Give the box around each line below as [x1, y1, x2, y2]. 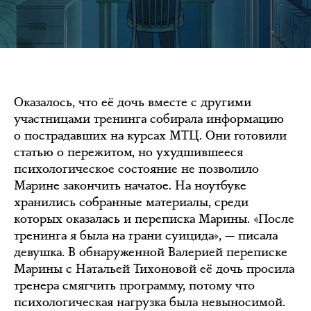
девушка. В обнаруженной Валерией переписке [14, 244, 287, 261]
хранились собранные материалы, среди [14, 194, 249, 211]
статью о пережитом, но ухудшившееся [14, 144, 243, 161]
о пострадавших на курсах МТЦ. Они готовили [14, 127, 287, 144]
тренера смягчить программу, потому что [14, 277, 255, 294]
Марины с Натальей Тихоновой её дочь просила [14, 260, 294, 278]
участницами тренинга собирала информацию [14, 110, 284, 128]
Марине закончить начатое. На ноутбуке [14, 177, 246, 194]
